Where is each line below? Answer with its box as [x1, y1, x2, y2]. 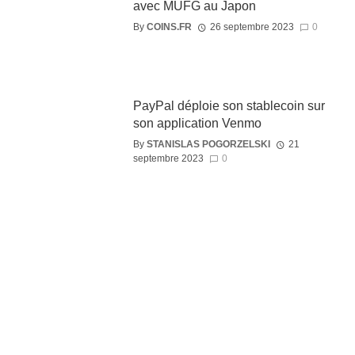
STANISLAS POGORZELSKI [146, 139, 270, 151]
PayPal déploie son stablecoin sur [132, 99, 325, 113]
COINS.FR [146, 21, 192, 32]
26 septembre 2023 [209, 21, 294, 32]
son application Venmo [132, 116, 261, 131]
